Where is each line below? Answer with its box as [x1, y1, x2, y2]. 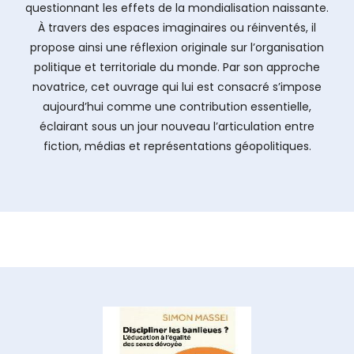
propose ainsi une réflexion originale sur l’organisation [30, 40, 324, 55]
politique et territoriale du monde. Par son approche [34, 59, 320, 75]
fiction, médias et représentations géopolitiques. [43, 138, 311, 154]
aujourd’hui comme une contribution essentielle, [43, 99, 311, 115]
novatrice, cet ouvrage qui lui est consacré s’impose [32, 79, 322, 95]
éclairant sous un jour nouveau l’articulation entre [40, 119, 314, 134]
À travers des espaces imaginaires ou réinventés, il [38, 20, 316, 36]
